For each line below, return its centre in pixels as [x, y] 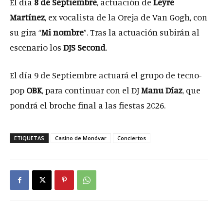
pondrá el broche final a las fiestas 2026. [88, 105]
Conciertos [132, 138]
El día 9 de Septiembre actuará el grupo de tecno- [106, 75]
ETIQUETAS [29, 138]
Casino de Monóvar [81, 138]
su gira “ [26, 32]
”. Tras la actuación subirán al [142, 32]
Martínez [27, 17]
